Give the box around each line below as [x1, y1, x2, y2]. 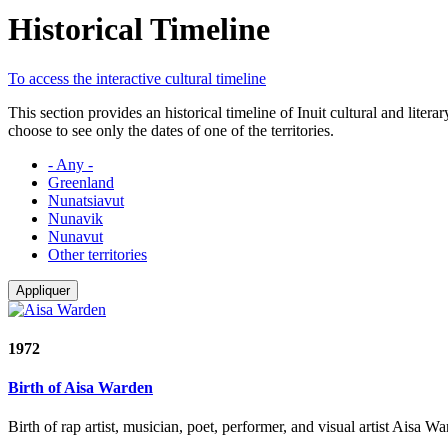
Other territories [48, 245, 147, 263]
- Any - [48, 155, 93, 173]
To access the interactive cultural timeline [8, 69, 266, 87]
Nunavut [48, 227, 103, 245]
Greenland [48, 173, 114, 191]
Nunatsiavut [48, 191, 124, 209]
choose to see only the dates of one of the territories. [8, 121, 334, 139]
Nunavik [48, 209, 103, 227]
